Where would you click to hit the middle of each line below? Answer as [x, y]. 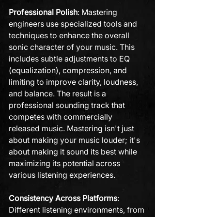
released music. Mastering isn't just [72, 128]
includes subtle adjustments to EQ [70, 59]
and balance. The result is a [58, 93]
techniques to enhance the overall [70, 35]
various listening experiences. [62, 175]
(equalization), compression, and [69, 70]
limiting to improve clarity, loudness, [74, 82]
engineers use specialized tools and [74, 24]
